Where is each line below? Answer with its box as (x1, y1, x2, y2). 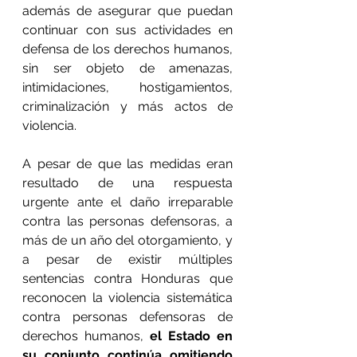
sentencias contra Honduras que (22, 271, 233, 286)
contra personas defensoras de (22, 309, 233, 324)
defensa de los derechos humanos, (22, 41, 233, 57)
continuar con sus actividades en (22, 22, 233, 37)
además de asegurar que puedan (22, 3, 233, 18)
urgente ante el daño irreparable (22, 194, 233, 210)
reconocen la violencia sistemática (22, 290, 233, 305)
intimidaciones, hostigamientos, (22, 80, 233, 95)
